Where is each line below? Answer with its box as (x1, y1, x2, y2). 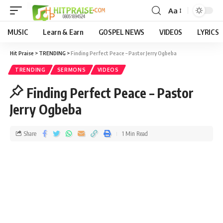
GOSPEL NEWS (98, 27, 145, 36)
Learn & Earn (43, 27, 84, 36)
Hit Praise (10, 50, 34, 56)
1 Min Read (122, 129, 148, 137)
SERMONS (57, 67, 86, 73)
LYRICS (197, 27, 219, 36)
